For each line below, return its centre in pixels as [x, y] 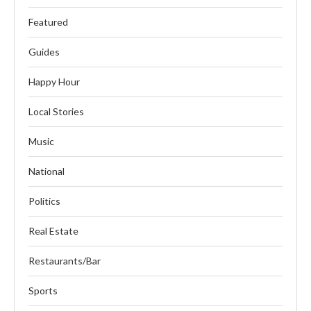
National [47, 171]
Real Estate [53, 230]
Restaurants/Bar [65, 260]
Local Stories [56, 111]
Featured [48, 22]
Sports [43, 290]
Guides [44, 51]
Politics [44, 201]
